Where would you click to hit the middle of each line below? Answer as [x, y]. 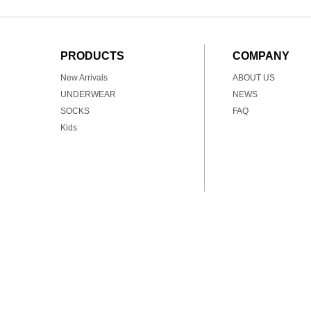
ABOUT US [254, 78]
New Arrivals [84, 78]
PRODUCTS [92, 56]
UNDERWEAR [88, 94]
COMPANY [261, 56]
